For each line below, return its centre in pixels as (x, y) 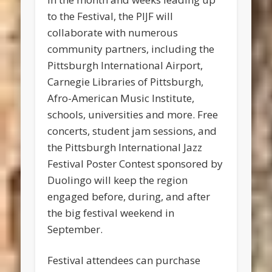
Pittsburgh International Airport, (125, 66)
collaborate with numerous (113, 33)
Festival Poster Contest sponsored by (135, 164)
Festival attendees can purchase (124, 260)
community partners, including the (131, 49)
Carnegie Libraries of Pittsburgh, (126, 82)
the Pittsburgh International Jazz (125, 148)
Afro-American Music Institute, (121, 98)
